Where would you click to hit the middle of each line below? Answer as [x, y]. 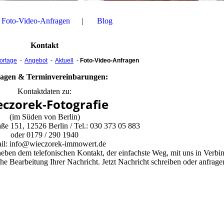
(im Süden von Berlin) [44, 117]
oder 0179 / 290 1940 [44, 135]
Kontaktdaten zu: [44, 91]
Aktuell [64, 61]
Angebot [36, 61]
